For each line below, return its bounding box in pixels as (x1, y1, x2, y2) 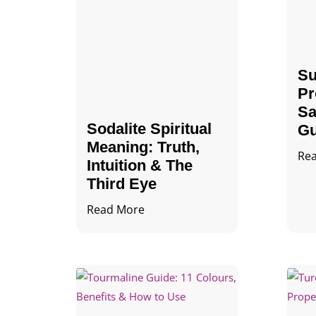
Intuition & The (86, 156, 193, 174)
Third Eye (86, 174, 157, 193)
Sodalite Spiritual (86, 119, 212, 138)
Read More (86, 201, 145, 217)
